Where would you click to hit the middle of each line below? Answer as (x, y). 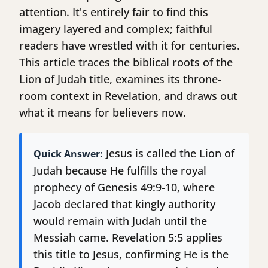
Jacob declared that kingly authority (124, 204)
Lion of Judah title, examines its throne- (120, 79)
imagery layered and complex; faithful (116, 29)
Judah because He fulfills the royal (120, 171)
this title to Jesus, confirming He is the (131, 255)
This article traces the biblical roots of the (126, 63)
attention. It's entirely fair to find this (114, 12)
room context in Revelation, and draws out (128, 96)
